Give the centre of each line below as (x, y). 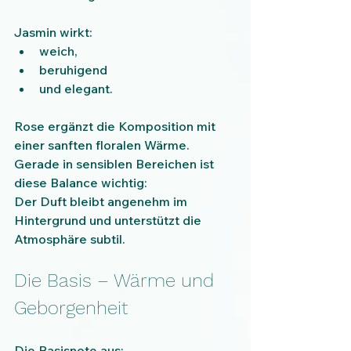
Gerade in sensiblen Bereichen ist (116, 164)
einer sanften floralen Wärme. (102, 145)
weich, (58, 51)
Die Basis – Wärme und (117, 281)
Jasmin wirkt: (53, 33)
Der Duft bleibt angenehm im (102, 202)
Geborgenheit (71, 308)
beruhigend (73, 70)
